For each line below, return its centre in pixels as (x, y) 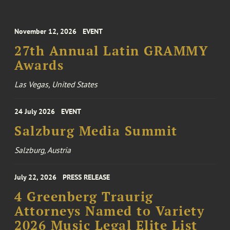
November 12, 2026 (46, 32)
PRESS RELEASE (87, 177)
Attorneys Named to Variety (110, 211)
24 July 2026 (35, 112)
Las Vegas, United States (56, 84)
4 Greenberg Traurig (84, 197)
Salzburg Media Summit (96, 131)
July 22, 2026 (36, 177)
